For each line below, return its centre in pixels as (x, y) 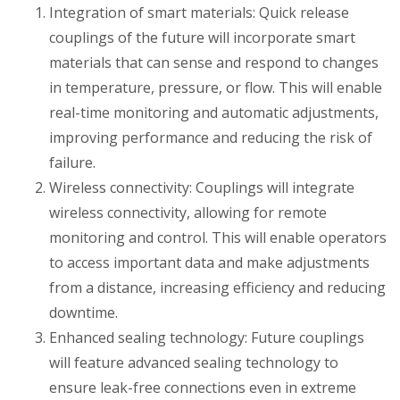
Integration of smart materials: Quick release (199, 12)
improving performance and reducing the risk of (211, 137)
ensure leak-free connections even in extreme (203, 387)
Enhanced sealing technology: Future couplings (207, 337)
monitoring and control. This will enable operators (218, 237)
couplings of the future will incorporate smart (202, 37)
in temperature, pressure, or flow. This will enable (216, 87)
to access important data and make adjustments (209, 262)
